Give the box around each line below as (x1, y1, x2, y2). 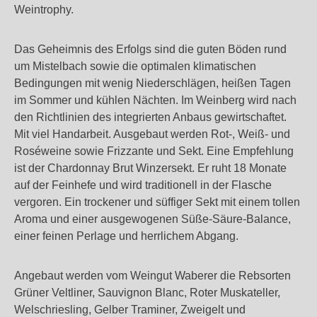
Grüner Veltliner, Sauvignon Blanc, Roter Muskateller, (14, 287, 280, 299)
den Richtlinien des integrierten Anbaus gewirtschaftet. (14, 111, 287, 123)
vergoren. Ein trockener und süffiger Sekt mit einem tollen (14, 196, 300, 208)
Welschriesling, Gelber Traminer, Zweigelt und (14, 304, 246, 316)
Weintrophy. (14, 4, 74, 16)
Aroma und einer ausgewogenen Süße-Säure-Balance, (14, 213, 291, 225)
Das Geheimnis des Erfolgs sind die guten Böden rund (14, 43, 287, 55)
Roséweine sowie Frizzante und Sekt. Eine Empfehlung (14, 145, 294, 157)
